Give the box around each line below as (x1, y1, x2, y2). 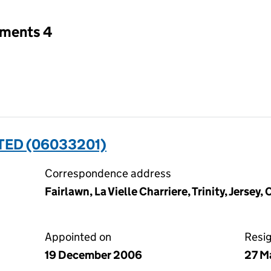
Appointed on (45, 230, 111, 244)
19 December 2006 (45, 248, 142, 262)
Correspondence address (45, 166, 171, 180)
